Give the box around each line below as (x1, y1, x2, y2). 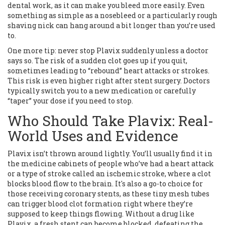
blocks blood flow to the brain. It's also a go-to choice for (8, 179, 203, 189)
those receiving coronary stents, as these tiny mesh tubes (8, 189, 209, 199)
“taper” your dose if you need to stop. (8, 96, 133, 106)
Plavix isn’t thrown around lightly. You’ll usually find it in (8, 149, 212, 159)
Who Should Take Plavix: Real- (8, 111, 213, 131)
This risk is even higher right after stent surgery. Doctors (8, 76, 210, 86)
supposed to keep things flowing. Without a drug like (8, 209, 194, 219)
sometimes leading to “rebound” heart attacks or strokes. (8, 66, 209, 76)
